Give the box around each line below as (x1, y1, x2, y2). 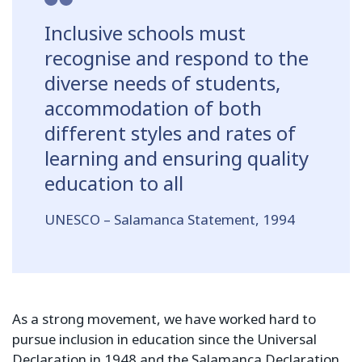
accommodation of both (44, 94, 262, 123)
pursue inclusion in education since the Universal (12, 330, 317, 351)
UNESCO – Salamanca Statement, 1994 (44, 210, 295, 231)
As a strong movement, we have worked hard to (12, 309, 316, 330)
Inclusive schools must (44, 19, 246, 48)
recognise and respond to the (44, 44, 309, 73)
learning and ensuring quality (44, 144, 309, 173)
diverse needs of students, (44, 69, 280, 98)
